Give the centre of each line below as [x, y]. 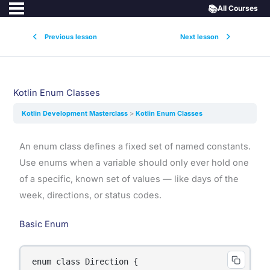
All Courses [238, 8]
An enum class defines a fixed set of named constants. [135, 146]
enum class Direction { [85, 262]
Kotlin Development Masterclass [76, 113]
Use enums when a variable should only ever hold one [134, 162]
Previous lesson [71, 36]
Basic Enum [44, 224]
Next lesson [199, 36]
